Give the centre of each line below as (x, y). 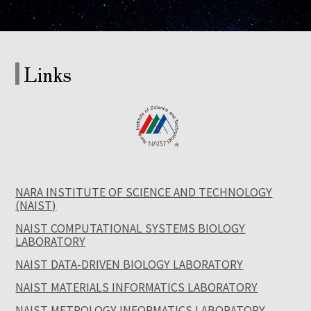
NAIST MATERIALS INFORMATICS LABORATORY (137, 287)
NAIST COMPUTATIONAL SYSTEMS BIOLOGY (131, 228)
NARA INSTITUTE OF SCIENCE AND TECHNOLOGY (144, 192)
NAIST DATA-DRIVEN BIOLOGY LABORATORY (129, 264)
